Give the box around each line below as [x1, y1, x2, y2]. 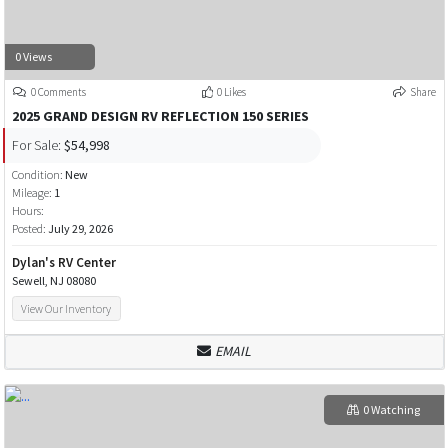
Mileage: [11, 185, 52, 201]
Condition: [11, 167, 65, 183]
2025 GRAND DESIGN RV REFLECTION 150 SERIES [11, 107, 309, 126]
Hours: [11, 203, 44, 219]
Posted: [11, 221, 48, 237]
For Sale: [11, 135, 61, 154]
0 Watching [362, 401, 420, 417]
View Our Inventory [21, 301, 112, 317]
